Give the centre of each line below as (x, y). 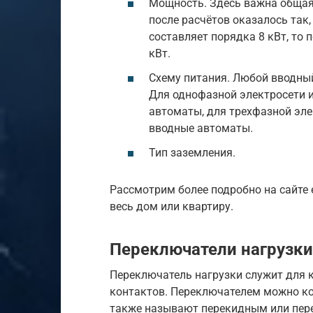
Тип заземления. (192, 152)
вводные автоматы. (201, 128)
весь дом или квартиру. (172, 206)
